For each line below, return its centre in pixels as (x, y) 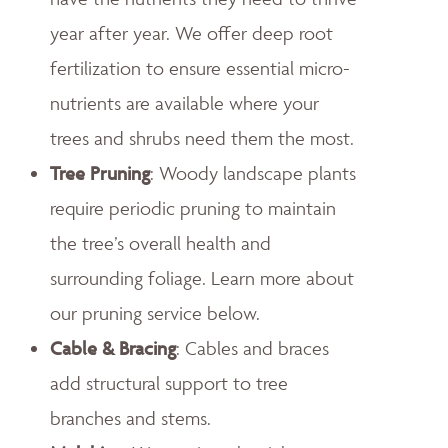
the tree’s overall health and (160, 242)
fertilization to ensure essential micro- (200, 67)
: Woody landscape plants (253, 172)
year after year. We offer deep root (191, 32)
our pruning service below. (155, 312)
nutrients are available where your (184, 102)
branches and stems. (130, 417)
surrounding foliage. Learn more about (202, 277)
